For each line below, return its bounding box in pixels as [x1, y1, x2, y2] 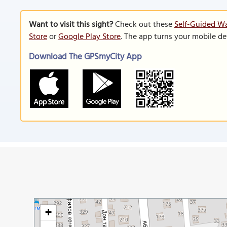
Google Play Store [58, 30, 121, 44]
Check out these [113, 18, 174, 31]
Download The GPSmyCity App [29, 50, 142, 64]
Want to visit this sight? [29, 18, 113, 31]
